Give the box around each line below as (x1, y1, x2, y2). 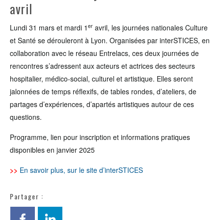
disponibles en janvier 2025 (10, 145, 95, 155)
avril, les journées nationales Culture (93, 23, 208, 32)
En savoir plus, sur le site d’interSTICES (20, 165, 143, 175)
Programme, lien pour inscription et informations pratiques (10, 132, 190, 142)
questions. (10, 112, 42, 122)
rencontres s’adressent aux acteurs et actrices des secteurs (10, 61, 195, 71)
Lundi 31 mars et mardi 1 (10, 23, 88, 32)
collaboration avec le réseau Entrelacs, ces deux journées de (10, 48, 199, 58)
